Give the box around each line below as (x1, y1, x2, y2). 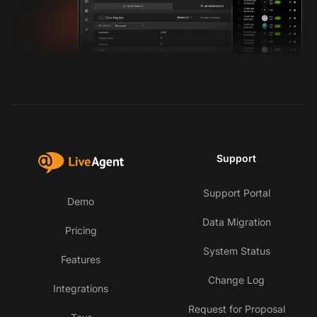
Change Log (208, 274, 265, 287)
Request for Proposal (188, 303, 285, 316)
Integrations (53, 282, 108, 295)
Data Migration (202, 216, 271, 229)
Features (61, 253, 100, 266)
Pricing (64, 224, 97, 237)
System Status (202, 245, 270, 258)
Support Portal (202, 187, 270, 200)
